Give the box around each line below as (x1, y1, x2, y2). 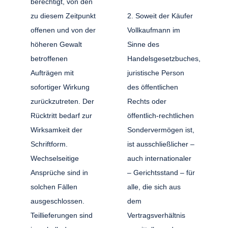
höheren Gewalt (31, 40, 82, 48)
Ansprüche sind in (31, 168, 89, 177)
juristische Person (127, 68, 184, 77)
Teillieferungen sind (31, 211, 93, 219)
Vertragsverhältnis (127, 211, 185, 219)
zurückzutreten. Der (31, 97, 95, 105)
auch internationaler (127, 154, 191, 162)
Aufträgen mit (31, 68, 74, 77)
